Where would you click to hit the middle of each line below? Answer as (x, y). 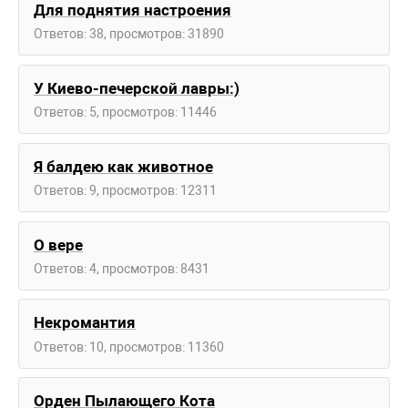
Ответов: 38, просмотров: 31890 (129, 34)
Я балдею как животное (123, 166)
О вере (58, 245)
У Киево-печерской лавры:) (137, 89)
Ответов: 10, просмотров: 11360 (129, 347)
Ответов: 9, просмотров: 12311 (125, 191)
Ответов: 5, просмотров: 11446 (125, 112)
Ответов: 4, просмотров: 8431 (122, 268)
